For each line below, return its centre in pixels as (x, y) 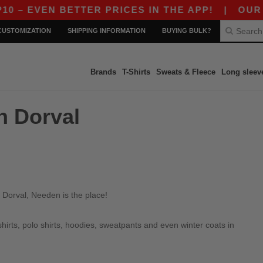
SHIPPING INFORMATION (107, 31)
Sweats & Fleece (186, 72)
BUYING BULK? (187, 31)
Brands (103, 72)
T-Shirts (136, 72)
